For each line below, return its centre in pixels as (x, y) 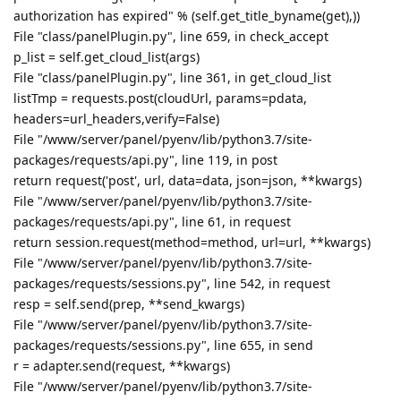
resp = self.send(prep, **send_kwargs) (129, 303)
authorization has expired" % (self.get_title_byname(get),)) (187, 15)
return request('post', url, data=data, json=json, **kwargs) (188, 180)
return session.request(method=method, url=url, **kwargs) (192, 242)
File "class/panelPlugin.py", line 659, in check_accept (171, 36)
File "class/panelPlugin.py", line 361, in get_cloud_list (172, 77)
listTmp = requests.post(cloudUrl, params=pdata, (160, 98)
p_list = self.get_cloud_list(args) (107, 56)
